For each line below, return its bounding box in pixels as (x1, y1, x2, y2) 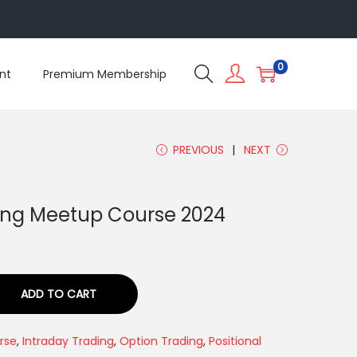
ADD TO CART (20, 286, 96, 302)
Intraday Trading (22, 333, 114, 349)
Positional (209, 333, 261, 349)
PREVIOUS (173, 142, 224, 158)
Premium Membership (43, 66, 167, 82)
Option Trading (120, 333, 203, 349)
